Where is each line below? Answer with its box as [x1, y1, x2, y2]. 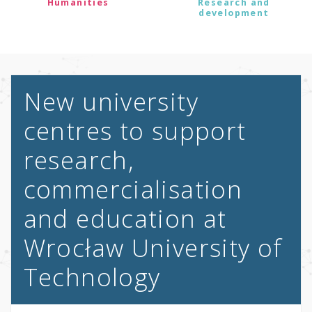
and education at [23, 202, 227, 235]
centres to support [23, 114, 247, 148]
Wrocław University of [23, 231, 283, 265]
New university [23, 85, 199, 118]
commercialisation [23, 173, 243, 206]
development [198, 7, 270, 19]
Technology [23, 260, 161, 294]
